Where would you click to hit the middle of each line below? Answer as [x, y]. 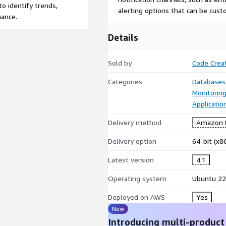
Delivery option [132, 141]
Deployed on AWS [136, 197]
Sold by [120, 63]
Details [123, 37]
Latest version [131, 160]
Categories [125, 81]
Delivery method [135, 122]
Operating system [137, 178]
